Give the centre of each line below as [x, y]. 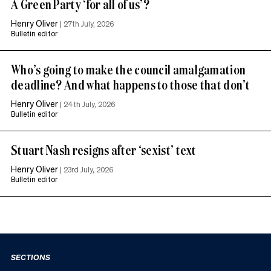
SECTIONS [31, 256]
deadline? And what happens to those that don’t [131, 84]
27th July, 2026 [89, 24]
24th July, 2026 [89, 104]
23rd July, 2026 [88, 169]
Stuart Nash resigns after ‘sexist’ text [104, 149]
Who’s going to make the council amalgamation [129, 69]
